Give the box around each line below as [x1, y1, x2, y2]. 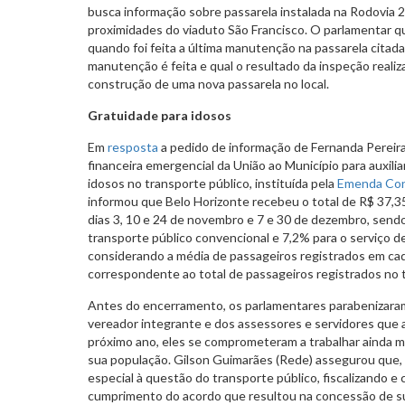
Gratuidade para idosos [88, 107, 231, 123]
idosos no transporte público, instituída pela [88, 174, 337, 191]
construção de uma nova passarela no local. [88, 75, 329, 91]
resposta [108, 138, 158, 155]
